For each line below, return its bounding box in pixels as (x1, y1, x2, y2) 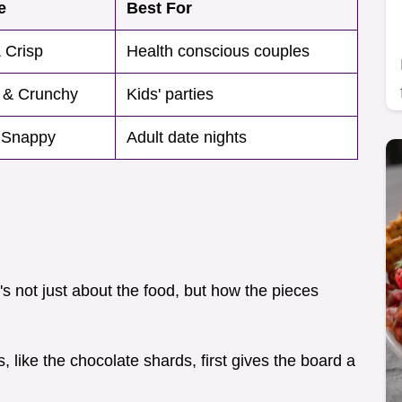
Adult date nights (127, 128, 247, 147)
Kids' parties (127, 85, 214, 104)
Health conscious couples (127, 42, 310, 61)
